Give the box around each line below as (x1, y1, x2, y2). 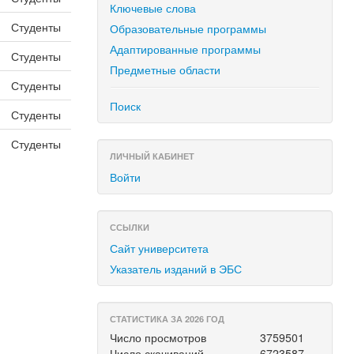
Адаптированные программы (110, 41, 262, 57)
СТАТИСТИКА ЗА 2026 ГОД (110, 313, 225, 325)
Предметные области (110, 62, 221, 77)
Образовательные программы (110, 21, 267, 36)
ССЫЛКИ (110, 221, 150, 233)
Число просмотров (110, 330, 207, 345)
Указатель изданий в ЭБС (110, 261, 243, 277)
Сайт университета (110, 240, 209, 256)
